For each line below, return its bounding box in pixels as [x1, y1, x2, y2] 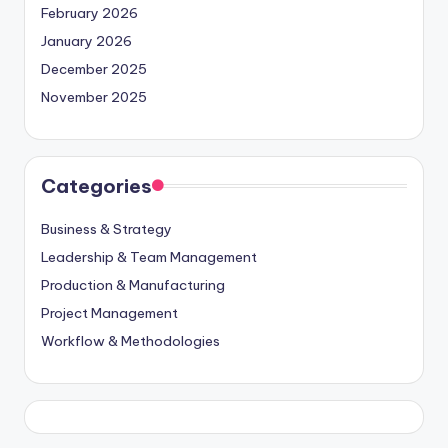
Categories [41, 173, 152, 198]
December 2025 [41, 59, 147, 78]
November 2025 [41, 87, 147, 106]
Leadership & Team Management [41, 247, 257, 266]
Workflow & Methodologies [41, 331, 220, 350]
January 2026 [41, 31, 132, 50]
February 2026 [41, 3, 138, 22]
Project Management [41, 303, 178, 322]
